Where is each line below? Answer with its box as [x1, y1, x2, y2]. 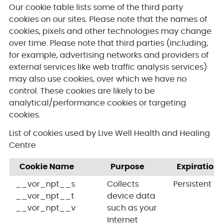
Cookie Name [19, 163, 74, 171]
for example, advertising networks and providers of [8, 51, 209, 60]
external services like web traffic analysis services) [8, 63, 207, 72]
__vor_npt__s [15, 180, 75, 189]
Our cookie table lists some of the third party [8, 3, 183, 12]
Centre [8, 141, 36, 150]
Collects [107, 180, 139, 189]
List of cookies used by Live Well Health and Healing [8, 129, 210, 138]
